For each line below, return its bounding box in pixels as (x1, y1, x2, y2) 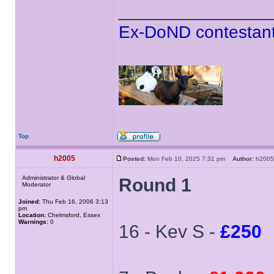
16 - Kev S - (119, 221, 220, 242)
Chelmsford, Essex (46, 212, 100, 218)
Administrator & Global (22, 174, 85, 181)
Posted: (123, 155, 146, 162)
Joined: (18, 198, 40, 205)
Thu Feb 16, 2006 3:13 (40, 198, 108, 205)
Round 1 (119, 175, 191, 195)
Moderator (22, 181, 51, 188)
